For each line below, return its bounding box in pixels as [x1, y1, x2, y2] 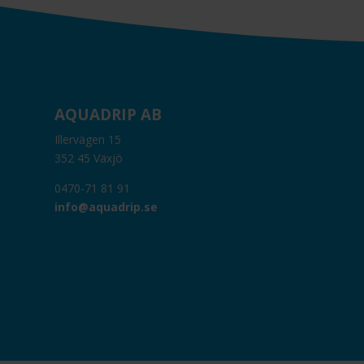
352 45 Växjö [54, 149, 123, 166]
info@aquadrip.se [54, 198, 158, 214]
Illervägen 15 [54, 131, 122, 147]
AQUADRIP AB [54, 103, 162, 125]
